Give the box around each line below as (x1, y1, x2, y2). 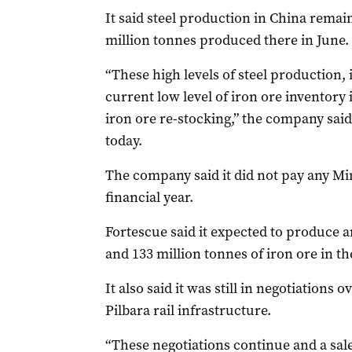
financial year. (104, 188, 193, 207)
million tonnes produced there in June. (104, 31, 349, 49)
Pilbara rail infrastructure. (104, 301, 271, 320)
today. (104, 131, 142, 150)
